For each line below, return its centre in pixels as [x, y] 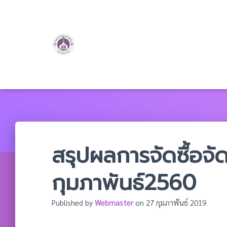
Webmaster [114, 202]
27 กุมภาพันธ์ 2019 [176, 202]
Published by [73, 202]
